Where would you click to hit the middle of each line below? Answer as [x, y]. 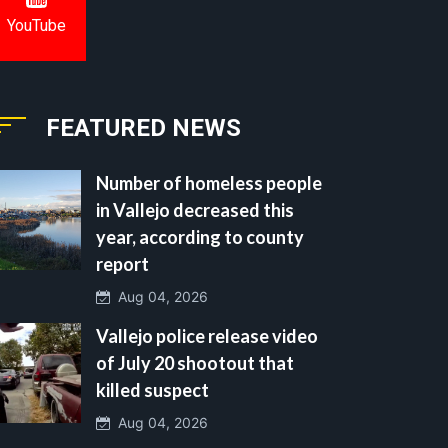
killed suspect [152, 389]
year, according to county [200, 236]
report [122, 263]
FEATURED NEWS [143, 127]
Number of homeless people [209, 182]
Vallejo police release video [207, 335]
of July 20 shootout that [195, 362]
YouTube [36, 26]
